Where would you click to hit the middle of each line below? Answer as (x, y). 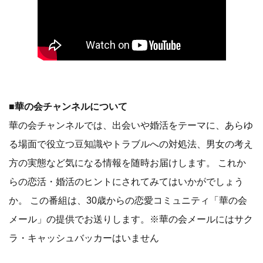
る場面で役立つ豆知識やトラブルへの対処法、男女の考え (131, 144)
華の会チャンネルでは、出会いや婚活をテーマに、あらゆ (131, 125)
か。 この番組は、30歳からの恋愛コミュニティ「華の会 (128, 200)
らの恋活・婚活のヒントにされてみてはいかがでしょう (126, 181)
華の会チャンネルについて (71, 106)
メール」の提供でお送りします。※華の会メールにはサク (131, 219)
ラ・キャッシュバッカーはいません (84, 238)
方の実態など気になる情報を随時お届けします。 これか (127, 163)
